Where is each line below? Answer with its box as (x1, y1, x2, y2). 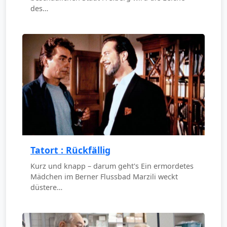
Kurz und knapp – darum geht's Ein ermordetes (30, 161, 194, 171)
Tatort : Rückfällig (30, 144, 110, 157)
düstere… (30, 182, 62, 193)
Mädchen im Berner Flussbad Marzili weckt (30, 172, 178, 182)
